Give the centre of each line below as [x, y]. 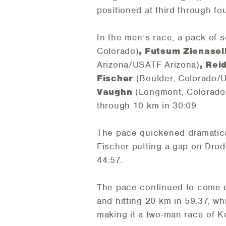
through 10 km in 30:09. [148, 106]
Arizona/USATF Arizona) [148, 65]
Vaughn [116, 92]
